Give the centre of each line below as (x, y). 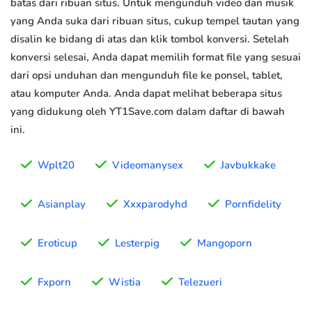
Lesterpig (137, 243)
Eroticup (57, 243)
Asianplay (62, 204)
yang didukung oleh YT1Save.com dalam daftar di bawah (148, 112)
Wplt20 (56, 165)
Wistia (125, 282)
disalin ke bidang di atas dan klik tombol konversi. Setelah (150, 39)
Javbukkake (248, 165)
